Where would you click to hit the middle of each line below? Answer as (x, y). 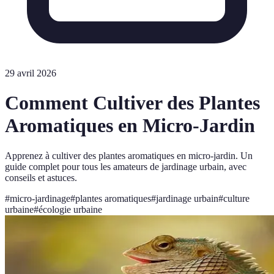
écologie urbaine (70, 209)
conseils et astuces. (41, 177)
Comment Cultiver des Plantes (132, 103)
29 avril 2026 (31, 73)
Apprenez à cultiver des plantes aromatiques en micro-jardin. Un (129, 155)
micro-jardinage (40, 198)
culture (236, 198)
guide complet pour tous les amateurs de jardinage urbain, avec (126, 166)
